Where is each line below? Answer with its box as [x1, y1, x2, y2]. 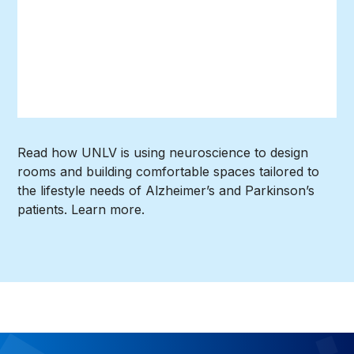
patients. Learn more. [17, 201, 145, 218]
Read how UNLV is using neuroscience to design [17, 145, 309, 161]
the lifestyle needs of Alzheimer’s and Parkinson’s [17, 183, 315, 199]
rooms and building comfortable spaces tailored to [17, 164, 320, 180]
